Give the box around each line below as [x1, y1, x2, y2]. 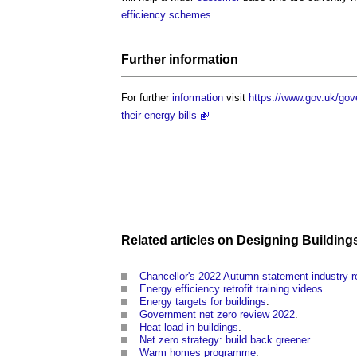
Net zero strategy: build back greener [139, 333, 309, 346]
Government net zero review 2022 [139, 308, 295, 320]
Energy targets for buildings [139, 295, 266, 308]
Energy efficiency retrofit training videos [139, 282, 323, 295]
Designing [237, 233, 299, 247]
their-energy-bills [121, 109, 197, 122]
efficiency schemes [121, 9, 211, 22]
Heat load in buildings [139, 320, 238, 333]
